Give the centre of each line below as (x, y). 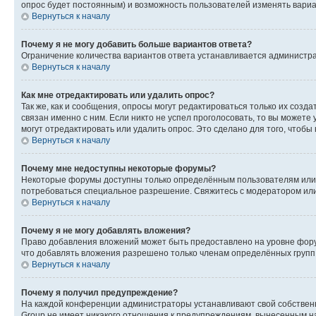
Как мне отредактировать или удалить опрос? (118, 95)
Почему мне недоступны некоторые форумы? (119, 168)
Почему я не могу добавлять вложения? (106, 230)
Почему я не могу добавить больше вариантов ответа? (136, 44)
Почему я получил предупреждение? (99, 292)
